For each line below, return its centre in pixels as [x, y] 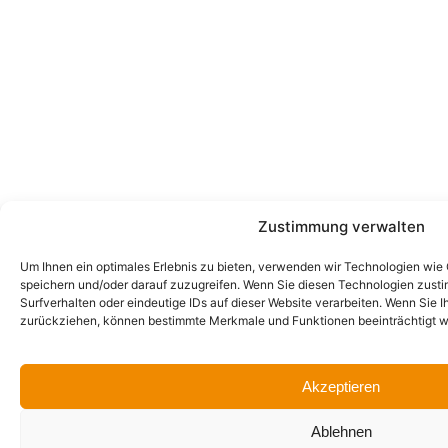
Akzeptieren [341, 386]
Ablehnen [341, 431]
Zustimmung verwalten [341, 226]
